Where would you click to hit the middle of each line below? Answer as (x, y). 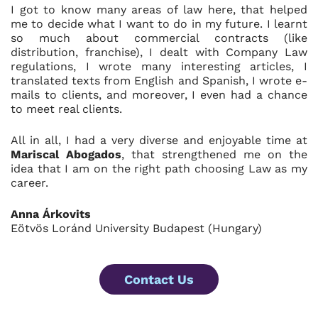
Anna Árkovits (51, 214)
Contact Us (159, 279)
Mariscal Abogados (66, 154)
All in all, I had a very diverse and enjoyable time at (159, 140)
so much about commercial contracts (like (159, 38)
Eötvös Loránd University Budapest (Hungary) (136, 228)
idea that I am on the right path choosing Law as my (159, 169)
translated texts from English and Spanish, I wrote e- (159, 81)
